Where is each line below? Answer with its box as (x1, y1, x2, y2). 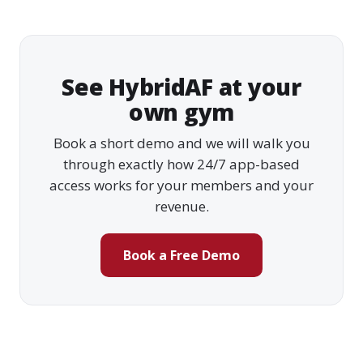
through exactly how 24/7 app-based (63, 154, 300, 173)
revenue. (154, 196, 209, 216)
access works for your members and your (49, 175, 314, 194)
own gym (128, 96, 235, 127)
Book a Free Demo (123, 246, 240, 264)
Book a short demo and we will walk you (53, 133, 310, 152)
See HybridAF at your (62, 70, 301, 102)
